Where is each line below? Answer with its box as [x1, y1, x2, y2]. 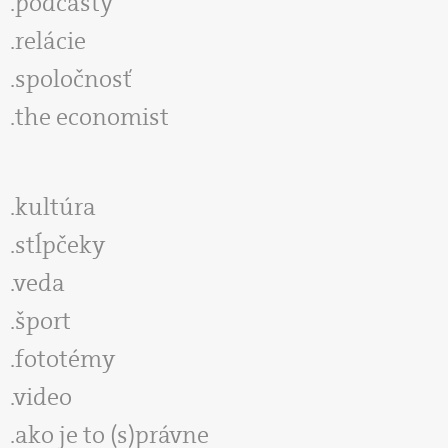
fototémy [15, 342, 115, 375]
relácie [15, 24, 86, 57]
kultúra [15, 190, 96, 223]
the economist [15, 100, 169, 133]
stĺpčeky [15, 228, 105, 261]
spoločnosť [15, 62, 132, 95]
